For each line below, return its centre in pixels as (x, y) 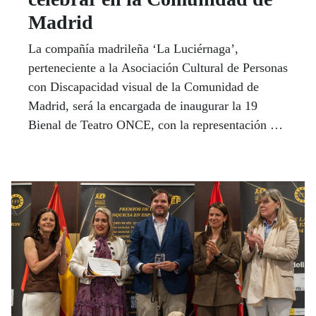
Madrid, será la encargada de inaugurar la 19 (143, 105)
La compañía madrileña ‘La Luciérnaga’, (133, 48)
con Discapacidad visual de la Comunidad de (144, 86)
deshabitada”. (63, 163)
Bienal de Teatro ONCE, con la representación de (155, 124)
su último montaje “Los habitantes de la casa (143, 144)
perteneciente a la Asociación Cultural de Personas (158, 67)
